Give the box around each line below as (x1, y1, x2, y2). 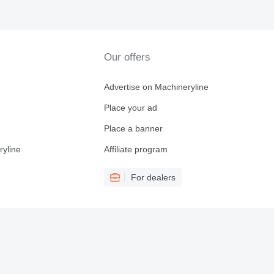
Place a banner (103, 124, 163, 133)
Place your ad (103, 103, 157, 113)
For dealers (130, 172, 176, 182)
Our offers (103, 51, 150, 63)
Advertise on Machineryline (103, 82, 209, 92)
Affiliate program (103, 144, 168, 154)
